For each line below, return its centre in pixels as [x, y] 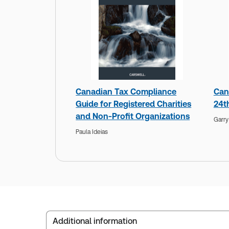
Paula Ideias [92, 132]
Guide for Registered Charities [134, 104]
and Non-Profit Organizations [133, 117]
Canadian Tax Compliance [126, 92]
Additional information [95, 221]
